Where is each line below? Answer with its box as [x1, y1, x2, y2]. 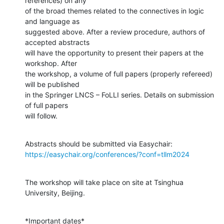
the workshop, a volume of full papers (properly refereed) [25, 69, 212, 78]
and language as [25, 16, 79, 25]
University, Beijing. [25, 188, 85, 197]
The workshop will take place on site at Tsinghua [25, 177, 183, 186]
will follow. [25, 111, 57, 120]
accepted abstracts [25, 37, 89, 46]
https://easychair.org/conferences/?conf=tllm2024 [25, 149, 189, 158]
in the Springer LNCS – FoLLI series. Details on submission [25, 90, 214, 99]
